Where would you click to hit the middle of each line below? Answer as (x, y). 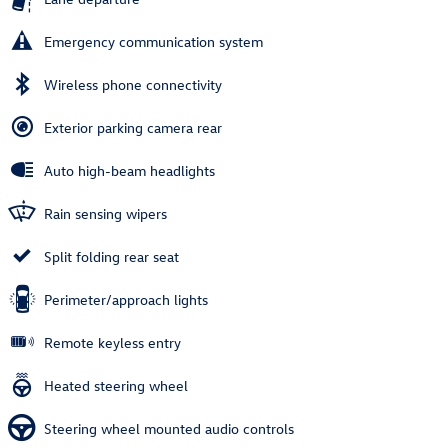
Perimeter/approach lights (126, 300)
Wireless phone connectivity (133, 85)
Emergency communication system (153, 42)
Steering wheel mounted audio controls (169, 429)
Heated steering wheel (116, 386)
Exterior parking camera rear (133, 128)
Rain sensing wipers (105, 214)
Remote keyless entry (112, 343)
